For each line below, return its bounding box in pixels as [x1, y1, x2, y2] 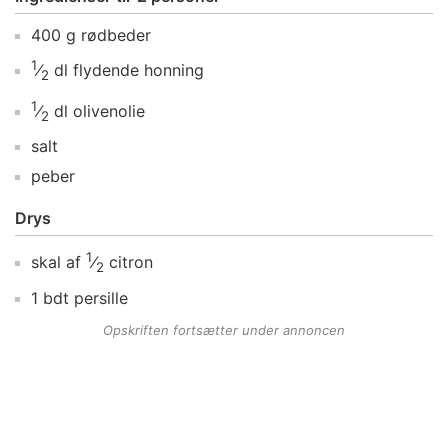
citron [109, 252, 153, 273]
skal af [26, 252, 86, 273]
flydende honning [73, 60, 204, 81]
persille [74, 287, 128, 308]
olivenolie [73, 100, 145, 121]
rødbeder [81, 25, 151, 45]
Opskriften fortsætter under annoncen [103, 321, 345, 338]
